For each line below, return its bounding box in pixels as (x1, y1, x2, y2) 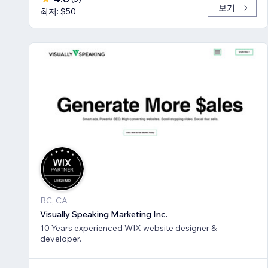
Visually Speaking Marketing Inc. (40, 208, 167, 220)
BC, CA (40, 194, 68, 206)
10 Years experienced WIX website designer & (40, 222, 124, 233)
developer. (40, 233, 81, 244)
